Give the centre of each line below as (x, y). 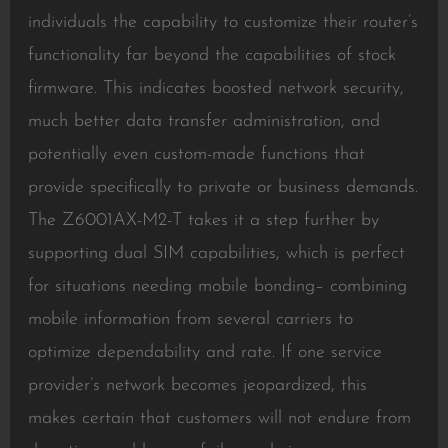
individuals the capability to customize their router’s (222, 22)
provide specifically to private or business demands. (222, 187)
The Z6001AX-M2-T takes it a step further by (203, 220)
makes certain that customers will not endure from (219, 418)
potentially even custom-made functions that (196, 154)
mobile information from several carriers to (190, 319)
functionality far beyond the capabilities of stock (211, 55)
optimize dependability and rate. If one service (204, 352)
